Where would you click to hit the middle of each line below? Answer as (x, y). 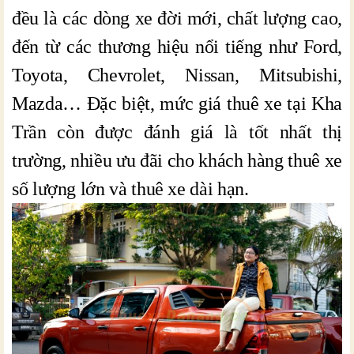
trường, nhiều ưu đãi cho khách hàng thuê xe (177, 160)
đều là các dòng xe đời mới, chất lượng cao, (177, 18)
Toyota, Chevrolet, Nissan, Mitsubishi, (177, 75)
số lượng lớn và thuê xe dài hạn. (130, 189)
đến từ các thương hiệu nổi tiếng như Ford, (177, 47)
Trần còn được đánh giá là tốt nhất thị (177, 132)
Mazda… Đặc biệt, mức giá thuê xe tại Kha (177, 104)
